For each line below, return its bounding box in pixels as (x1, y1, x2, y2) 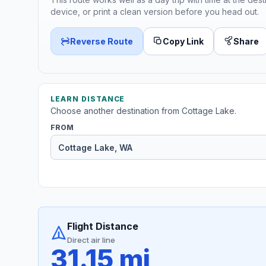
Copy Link (163, 36, 204, 46)
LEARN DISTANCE (50, 94, 125, 104)
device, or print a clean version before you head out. (50, 6, 259, 17)
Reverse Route (70, 36, 133, 46)
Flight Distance (67, 220, 138, 233)
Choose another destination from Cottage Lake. (50, 106, 236, 116)
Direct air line (67, 235, 115, 245)
